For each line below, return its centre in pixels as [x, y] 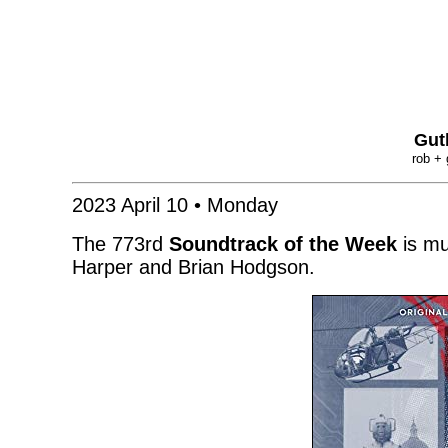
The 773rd [120, 244]
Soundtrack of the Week [283, 244]
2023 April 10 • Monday [175, 205]
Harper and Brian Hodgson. [193, 267]
